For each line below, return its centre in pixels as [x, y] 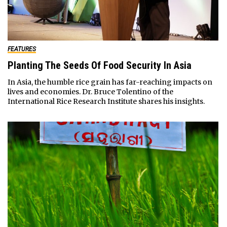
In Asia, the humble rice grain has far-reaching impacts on [110, 82]
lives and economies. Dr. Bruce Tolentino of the [90, 91]
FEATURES [22, 49]
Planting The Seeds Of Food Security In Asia [99, 65]
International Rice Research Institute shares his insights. [106, 101]
